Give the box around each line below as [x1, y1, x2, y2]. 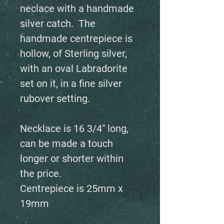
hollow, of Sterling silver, [20, 47, 127, 59]
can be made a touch [20, 137, 113, 149]
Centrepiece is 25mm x [20, 182, 123, 194]
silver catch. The [20, 17, 95, 29]
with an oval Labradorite [20, 62, 127, 74]
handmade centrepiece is [20, 32, 132, 44]
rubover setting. [20, 92, 90, 104]
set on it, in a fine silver [20, 77, 122, 89]
